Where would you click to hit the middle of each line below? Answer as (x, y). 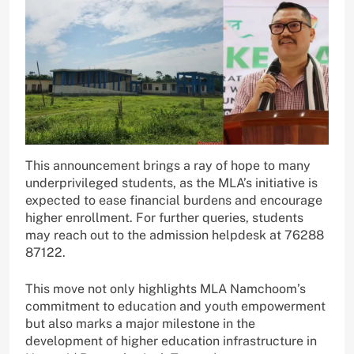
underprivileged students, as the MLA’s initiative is (171, 183)
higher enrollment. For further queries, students (164, 218)
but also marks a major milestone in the (140, 324)
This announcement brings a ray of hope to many (168, 166)
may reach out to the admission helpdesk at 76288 (175, 235)
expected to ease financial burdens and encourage (174, 201)
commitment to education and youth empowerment (175, 307)
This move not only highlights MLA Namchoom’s (166, 289)
